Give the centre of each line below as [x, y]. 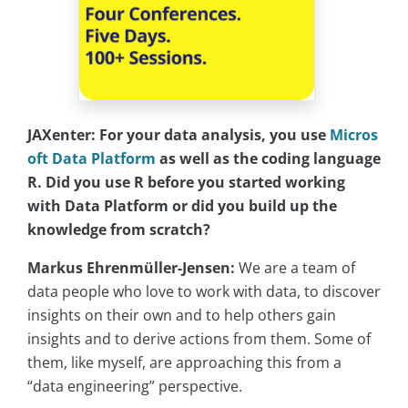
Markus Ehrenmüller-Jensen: [131, 268]
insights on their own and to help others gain [182, 316]
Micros [354, 135]
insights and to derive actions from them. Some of [199, 339]
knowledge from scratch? [119, 230]
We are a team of [295, 268]
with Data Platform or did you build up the [182, 206]
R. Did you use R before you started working [186, 183]
